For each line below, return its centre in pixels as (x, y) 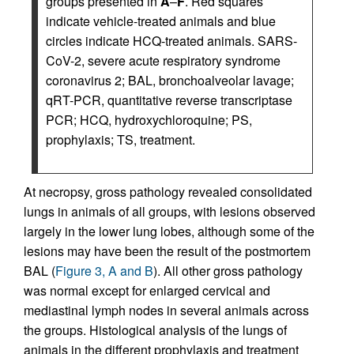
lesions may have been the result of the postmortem (167, 251)
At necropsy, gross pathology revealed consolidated (168, 192)
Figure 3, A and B (104, 271)
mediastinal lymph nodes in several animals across (166, 311)
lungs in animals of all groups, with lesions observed (169, 212)
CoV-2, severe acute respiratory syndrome (163, 61)
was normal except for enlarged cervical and (147, 291)
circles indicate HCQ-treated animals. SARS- (171, 41)
